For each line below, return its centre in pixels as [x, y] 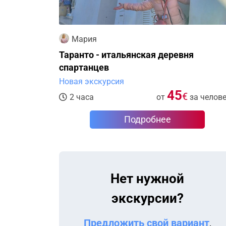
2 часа [82, 97]
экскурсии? [147, 199]
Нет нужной [147, 179]
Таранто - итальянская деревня [80, 55]
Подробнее [147, 120]
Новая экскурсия [92, 82]
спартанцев [84, 68]
